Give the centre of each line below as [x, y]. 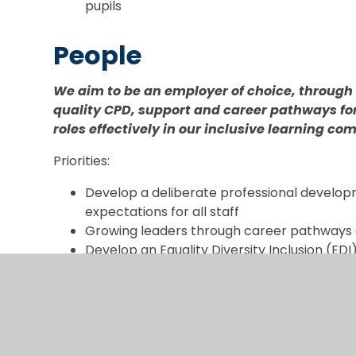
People [98, 55]
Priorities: [82, 161]
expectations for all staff [163, 211]
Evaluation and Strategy [138, 335]
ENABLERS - [130, 299]
